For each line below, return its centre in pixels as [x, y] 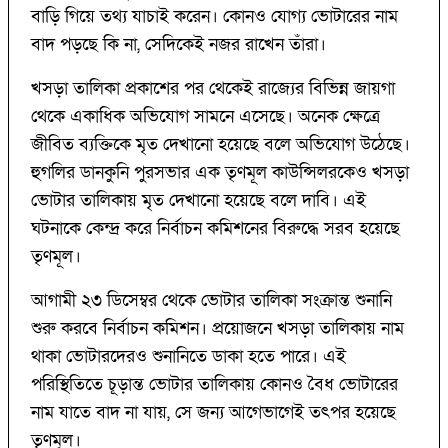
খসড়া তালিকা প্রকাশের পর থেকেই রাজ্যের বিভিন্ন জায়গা [213, 89]
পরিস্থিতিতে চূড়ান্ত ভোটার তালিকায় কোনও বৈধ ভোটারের [214, 385]
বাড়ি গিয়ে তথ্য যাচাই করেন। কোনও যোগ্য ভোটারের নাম [214, 17]
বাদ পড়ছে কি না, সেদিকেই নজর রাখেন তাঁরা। [178, 45]
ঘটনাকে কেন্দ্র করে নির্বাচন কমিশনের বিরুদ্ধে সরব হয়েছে [215, 229]
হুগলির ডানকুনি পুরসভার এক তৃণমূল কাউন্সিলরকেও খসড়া [220, 173]
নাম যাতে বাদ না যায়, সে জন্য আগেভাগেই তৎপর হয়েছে [213, 413]
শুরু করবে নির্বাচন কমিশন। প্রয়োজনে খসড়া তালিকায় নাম [217, 329]
